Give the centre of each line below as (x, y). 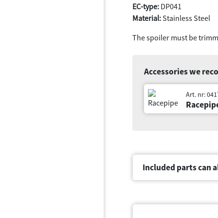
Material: (147, 18)
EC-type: (146, 6)
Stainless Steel (186, 18)
